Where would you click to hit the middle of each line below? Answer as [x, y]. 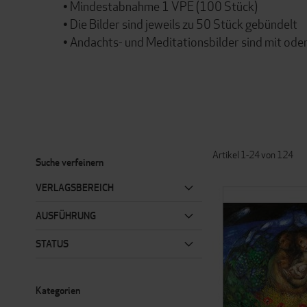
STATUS [52, 244]
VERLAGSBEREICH [75, 187]
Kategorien [58, 290]
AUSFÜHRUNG [66, 216]
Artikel [227, 155]
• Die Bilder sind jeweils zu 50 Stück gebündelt [180, 24]
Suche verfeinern [70, 162]
